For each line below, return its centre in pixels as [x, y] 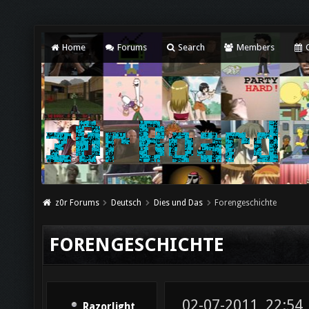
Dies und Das [178, 203]
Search [191, 47]
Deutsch [127, 203]
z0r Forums [77, 203]
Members [254, 47]
